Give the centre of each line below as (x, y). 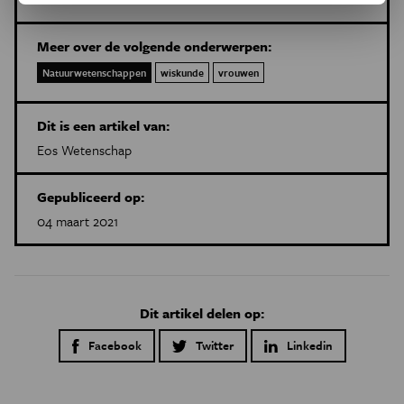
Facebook (115, 346)
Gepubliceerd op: (91, 197)
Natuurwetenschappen (94, 73)
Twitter (214, 346)
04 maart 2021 (78, 221)
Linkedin (309, 346)
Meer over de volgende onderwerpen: (154, 46)
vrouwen (239, 73)
